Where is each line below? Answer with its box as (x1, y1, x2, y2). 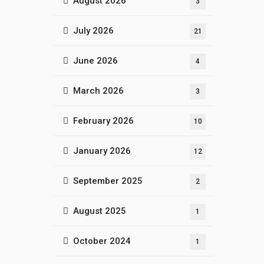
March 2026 (73, 85, 124, 96)
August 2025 (73, 206, 126, 216)
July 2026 (73, 25, 114, 36)
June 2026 (73, 55, 118, 66)
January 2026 (73, 146, 131, 156)
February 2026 (73, 115, 134, 126)
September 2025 (73, 176, 143, 186)
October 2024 (73, 236, 131, 246)
